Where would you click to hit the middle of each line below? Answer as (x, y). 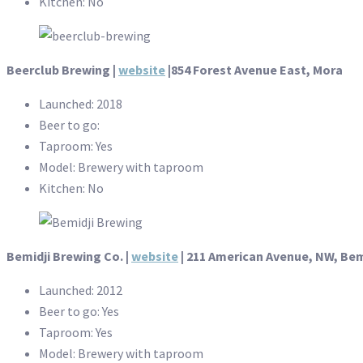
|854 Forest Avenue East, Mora (254, 70)
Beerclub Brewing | (62, 70)
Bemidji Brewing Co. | (69, 256)
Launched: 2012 (81, 290)
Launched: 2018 (81, 104)
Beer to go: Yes (79, 312)
